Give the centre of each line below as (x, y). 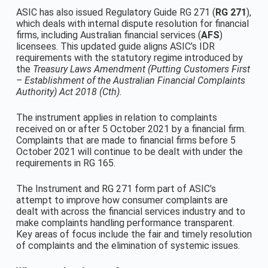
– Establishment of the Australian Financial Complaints (130, 80)
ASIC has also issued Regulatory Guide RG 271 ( (115, 12)
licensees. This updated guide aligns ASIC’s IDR (115, 46)
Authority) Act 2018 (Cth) (68, 92)
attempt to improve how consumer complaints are (122, 200)
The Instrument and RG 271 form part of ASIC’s (116, 189)
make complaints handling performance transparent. (125, 223)
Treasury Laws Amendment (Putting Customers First (141, 69)
